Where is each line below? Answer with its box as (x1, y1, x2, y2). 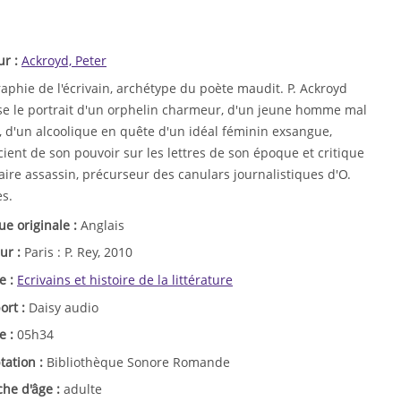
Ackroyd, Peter (21, 51, 107, 69)
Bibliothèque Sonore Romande (47, 353, 230, 371)
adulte (64, 380, 102, 398)
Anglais (81, 216, 124, 234)
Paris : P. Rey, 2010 (24, 243, 132, 261)
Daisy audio (29, 298, 98, 316)
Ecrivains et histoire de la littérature (17, 270, 233, 288)
